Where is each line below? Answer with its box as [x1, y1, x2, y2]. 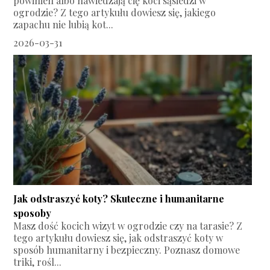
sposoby [13, 206, 52, 219]
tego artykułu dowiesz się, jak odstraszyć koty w [13, 231, 224, 244]
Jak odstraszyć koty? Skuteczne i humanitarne [13, 192, 225, 205]
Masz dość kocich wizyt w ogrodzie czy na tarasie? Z [13, 219, 243, 232]
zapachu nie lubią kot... [13, 17, 114, 31]
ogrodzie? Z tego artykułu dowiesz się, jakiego [13, 5, 216, 19]
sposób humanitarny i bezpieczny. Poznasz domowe [13, 243, 240, 256]
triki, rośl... [13, 255, 62, 268]
